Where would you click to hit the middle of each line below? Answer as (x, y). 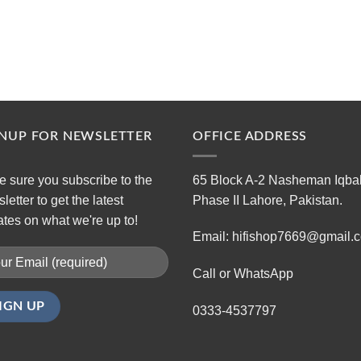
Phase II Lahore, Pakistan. (268, 200)
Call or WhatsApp (243, 274)
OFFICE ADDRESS (250, 136)
